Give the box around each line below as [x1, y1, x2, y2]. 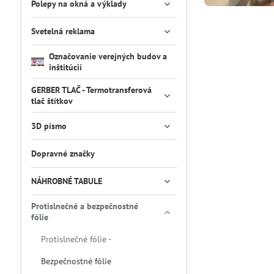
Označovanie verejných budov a [48, 51, 167, 62]
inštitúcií [48, 62, 82, 73]
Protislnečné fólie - [40, 234, 111, 245]
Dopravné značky [31, 148, 95, 159]
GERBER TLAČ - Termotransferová [31, 84, 152, 95]
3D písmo [31, 120, 67, 131]
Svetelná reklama [31, 26, 95, 37]
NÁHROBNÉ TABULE [31, 176, 102, 187]
